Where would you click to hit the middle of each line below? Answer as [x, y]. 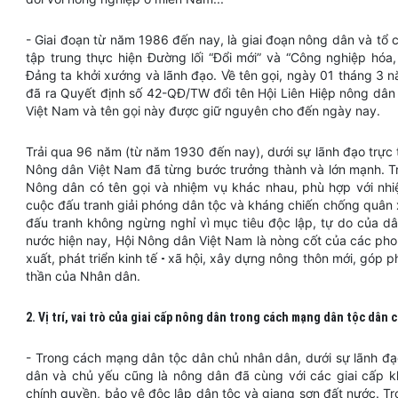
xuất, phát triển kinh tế [94, 258]
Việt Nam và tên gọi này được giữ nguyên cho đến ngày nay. [205, 111]
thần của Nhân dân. [85, 276]
